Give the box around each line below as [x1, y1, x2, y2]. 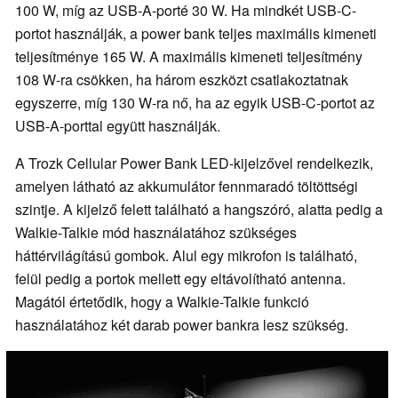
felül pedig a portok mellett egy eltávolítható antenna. [15, 268, 346, 290]
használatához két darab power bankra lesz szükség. [15, 314, 348, 336]
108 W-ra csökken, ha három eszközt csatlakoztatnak [15, 69, 348, 91]
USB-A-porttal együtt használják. [15, 115, 220, 137]
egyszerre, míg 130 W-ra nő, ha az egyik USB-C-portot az [15, 92, 375, 114]
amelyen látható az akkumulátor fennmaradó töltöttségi [15, 176, 358, 197]
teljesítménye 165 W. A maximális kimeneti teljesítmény [15, 46, 362, 68]
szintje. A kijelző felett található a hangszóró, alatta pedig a [15, 199, 383, 220]
